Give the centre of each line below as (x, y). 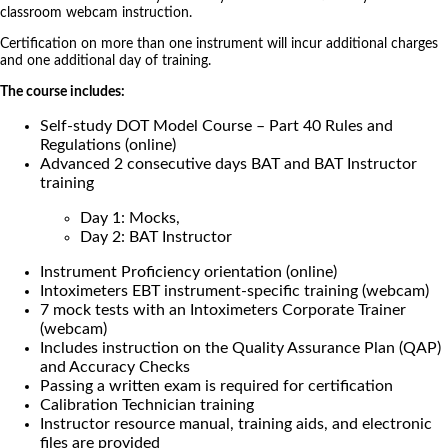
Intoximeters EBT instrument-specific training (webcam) (234, 291)
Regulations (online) (108, 145)
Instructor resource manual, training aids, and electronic (236, 424)
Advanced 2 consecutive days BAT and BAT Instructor (228, 164)
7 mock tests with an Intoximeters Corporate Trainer (223, 310)
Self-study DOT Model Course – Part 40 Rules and (216, 126)
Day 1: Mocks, (130, 218)
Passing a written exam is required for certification (216, 386)
